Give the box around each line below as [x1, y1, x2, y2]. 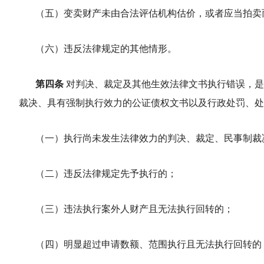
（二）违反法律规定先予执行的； [35, 169, 177, 179]
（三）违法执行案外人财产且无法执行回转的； [35, 204, 233, 214]
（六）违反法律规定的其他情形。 [35, 44, 177, 54]
